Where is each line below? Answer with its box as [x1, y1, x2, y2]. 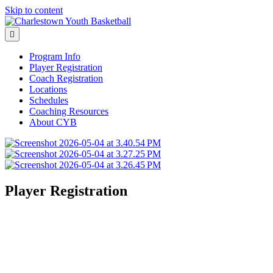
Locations [29, 84, 67, 94]
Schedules [29, 95, 68, 105]
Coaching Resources [29, 106, 108, 116]
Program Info [29, 51, 80, 62]
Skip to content [5, 5, 63, 15]
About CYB [29, 117, 77, 127]
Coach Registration [29, 73, 103, 83]
